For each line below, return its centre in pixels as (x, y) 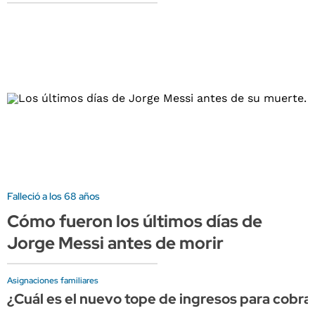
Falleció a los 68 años (53, 196)
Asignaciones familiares (53, 280)
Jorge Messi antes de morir (115, 243)
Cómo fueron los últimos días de (135, 221)
